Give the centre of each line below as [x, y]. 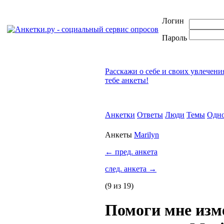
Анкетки [120, 115]
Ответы [150, 115]
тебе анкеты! [127, 80]
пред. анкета [135, 152]
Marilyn [146, 135]
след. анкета [127, 169]
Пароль [174, 38]
